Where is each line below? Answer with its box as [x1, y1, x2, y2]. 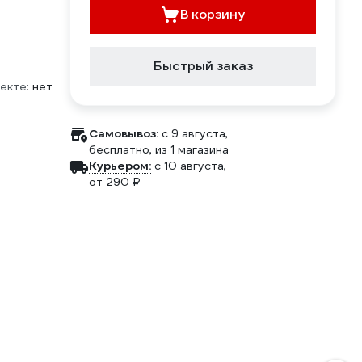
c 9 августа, [162, 126, 228, 141]
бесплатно [89, 142, 149, 157]
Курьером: [89, 158, 151, 173]
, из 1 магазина [149, 142, 229, 157]
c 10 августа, [154, 158, 226, 173]
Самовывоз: [89, 126, 158, 141]
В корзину [180, 6, 245, 23]
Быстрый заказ [153, 57, 253, 74]
